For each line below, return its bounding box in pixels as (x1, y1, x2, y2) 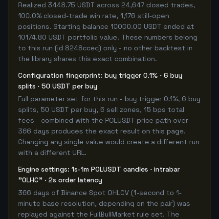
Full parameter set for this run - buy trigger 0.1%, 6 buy (18, 94, 200, 103)
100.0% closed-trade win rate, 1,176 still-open (18, 11, 169, 20)
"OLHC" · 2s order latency (18, 175, 102, 184)
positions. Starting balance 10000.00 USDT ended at (18, 22, 194, 31)
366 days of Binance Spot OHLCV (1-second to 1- (18, 188, 182, 197)
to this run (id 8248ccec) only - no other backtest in (18, 44, 193, 52)
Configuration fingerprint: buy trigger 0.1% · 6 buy (18, 71, 182, 80)
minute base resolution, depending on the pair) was (18, 199, 190, 208)
